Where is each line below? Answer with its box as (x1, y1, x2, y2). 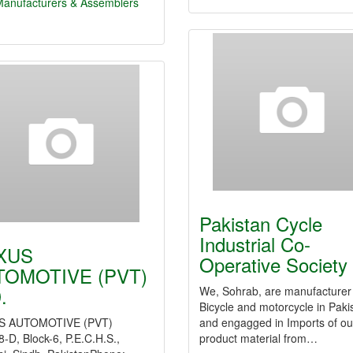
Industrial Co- (199, 230, 310, 258)
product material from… (199, 330, 318, 346)
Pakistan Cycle (199, 210, 322, 237)
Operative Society (199, 251, 347, 278)
